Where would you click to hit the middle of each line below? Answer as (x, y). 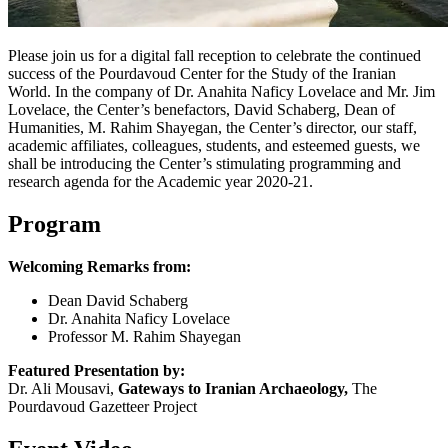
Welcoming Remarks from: (99, 267)
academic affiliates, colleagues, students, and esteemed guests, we (214, 146)
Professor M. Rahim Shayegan (144, 337)
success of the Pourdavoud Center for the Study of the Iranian (202, 74)
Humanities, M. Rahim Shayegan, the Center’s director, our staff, (212, 128)
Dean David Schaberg (118, 301)
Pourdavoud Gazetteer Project (102, 407)
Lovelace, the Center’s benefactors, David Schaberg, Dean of (201, 110)
